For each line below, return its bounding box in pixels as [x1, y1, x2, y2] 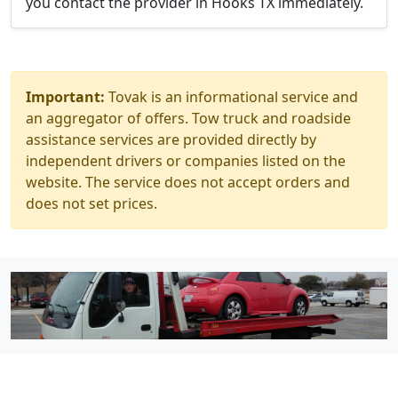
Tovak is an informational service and [105, 87, 358, 107]
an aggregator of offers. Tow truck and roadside [26, 108, 351, 128]
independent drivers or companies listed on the [26, 151, 346, 171]
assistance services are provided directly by [26, 130, 316, 149]
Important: [26, 87, 105, 107]
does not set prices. [26, 194, 157, 213]
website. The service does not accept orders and [26, 172, 350, 192]
